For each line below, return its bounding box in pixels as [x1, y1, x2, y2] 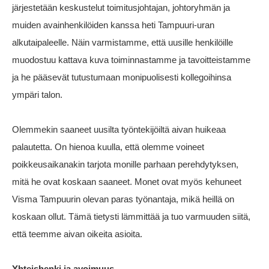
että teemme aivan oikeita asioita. [12, 229, 145, 240]
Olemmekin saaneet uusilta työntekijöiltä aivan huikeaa [12, 124, 226, 135]
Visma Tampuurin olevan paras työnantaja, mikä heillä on [12, 194, 234, 205]
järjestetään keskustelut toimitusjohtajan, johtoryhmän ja [12, 2, 230, 13]
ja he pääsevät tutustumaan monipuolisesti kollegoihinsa [12, 72, 231, 83]
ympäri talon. [12, 89, 65, 100]
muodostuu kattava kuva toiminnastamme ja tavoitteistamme [12, 55, 250, 65]
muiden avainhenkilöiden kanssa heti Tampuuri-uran [12, 20, 214, 31]
